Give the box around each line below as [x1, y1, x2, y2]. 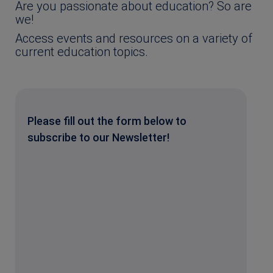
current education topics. [15, 44, 148, 59]
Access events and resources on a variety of [15, 30, 252, 46]
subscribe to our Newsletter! [27, 130, 169, 144]
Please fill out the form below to [27, 114, 186, 127]
